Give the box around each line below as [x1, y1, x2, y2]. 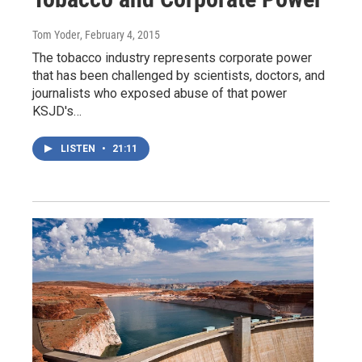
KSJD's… [32, 103, 82, 119]
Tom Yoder [32, 27, 80, 41]
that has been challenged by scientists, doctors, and [32, 67, 325, 83]
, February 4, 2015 [80, 27, 160, 41]
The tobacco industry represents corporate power [32, 49, 312, 65]
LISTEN [61, 142, 98, 154]
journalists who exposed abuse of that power [32, 85, 287, 101]
